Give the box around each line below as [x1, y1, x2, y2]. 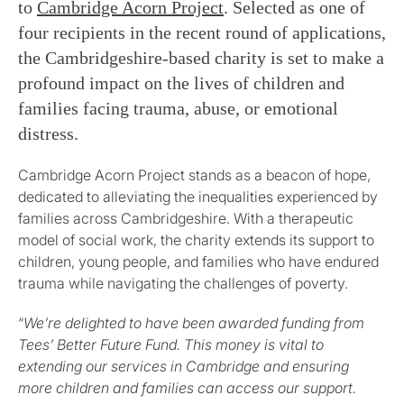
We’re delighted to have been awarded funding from [23, 314, 364, 333]
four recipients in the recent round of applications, [18, 23, 386, 43]
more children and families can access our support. [18, 379, 356, 398]
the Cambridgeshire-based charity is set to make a [18, 48, 384, 69]
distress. [18, 124, 78, 144]
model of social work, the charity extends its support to [18, 231, 374, 250]
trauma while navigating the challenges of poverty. [18, 274, 348, 293]
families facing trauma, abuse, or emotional [18, 98, 338, 119]
